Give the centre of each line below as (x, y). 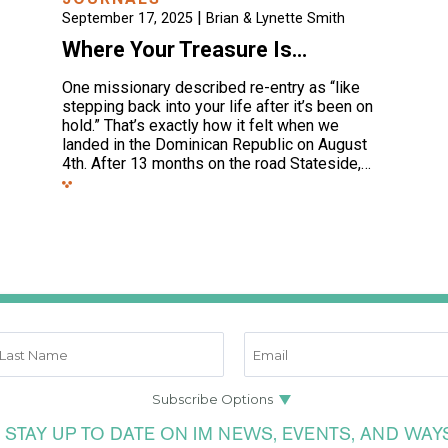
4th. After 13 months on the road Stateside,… (217, 164)
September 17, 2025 (128, 19)
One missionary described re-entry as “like (211, 88)
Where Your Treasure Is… (185, 50)
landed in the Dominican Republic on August (215, 145)
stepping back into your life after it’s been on (218, 107)
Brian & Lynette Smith (276, 19)
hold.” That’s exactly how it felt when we (201, 126)
